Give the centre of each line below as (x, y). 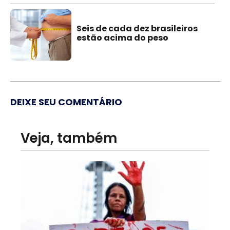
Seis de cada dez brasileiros (137, 29)
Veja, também (69, 138)
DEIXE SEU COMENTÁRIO (66, 102)
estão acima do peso (123, 38)
